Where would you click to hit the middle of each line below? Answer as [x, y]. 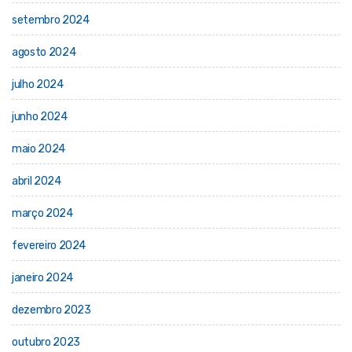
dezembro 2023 [51, 310]
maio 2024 [38, 149]
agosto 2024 [44, 52]
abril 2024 [37, 181]
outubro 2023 [46, 342]
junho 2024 [40, 117]
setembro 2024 [51, 20]
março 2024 [42, 213]
